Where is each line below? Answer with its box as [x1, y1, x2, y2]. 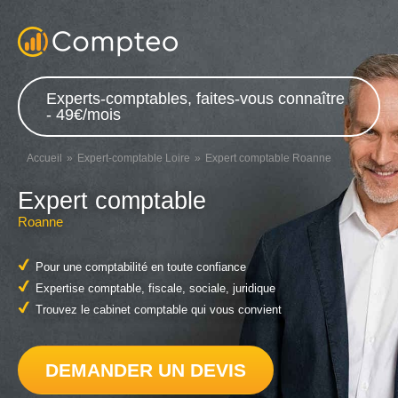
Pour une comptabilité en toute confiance [36, 261, 246, 274]
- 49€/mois [46, 106, 121, 123]
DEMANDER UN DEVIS [45, 359, 246, 380]
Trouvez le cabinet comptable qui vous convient [36, 304, 282, 316]
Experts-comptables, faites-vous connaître [46, 90, 345, 107]
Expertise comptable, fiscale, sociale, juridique [36, 283, 275, 295]
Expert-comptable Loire [77, 152, 190, 164]
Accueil [27, 152, 62, 164]
